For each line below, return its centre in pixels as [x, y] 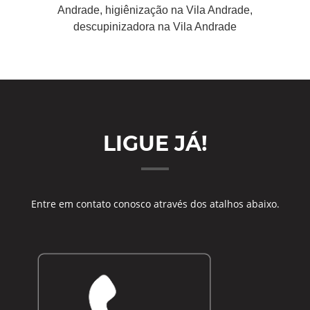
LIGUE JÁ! [155, 144]
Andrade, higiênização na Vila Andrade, [155, 10]
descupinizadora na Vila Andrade [155, 27]
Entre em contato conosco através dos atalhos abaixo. [155, 204]
